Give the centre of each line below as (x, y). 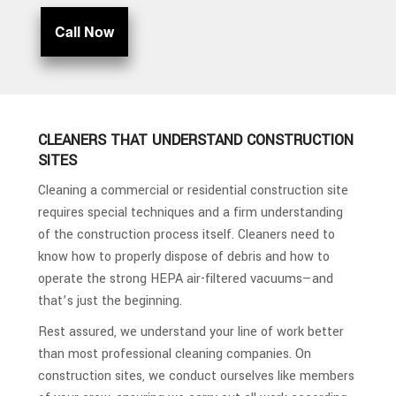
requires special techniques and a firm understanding (190, 212)
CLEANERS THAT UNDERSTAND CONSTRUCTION (195, 140)
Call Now (85, 32)
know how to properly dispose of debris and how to (183, 256)
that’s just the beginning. (110, 301)
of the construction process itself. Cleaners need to (186, 234)
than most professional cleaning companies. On (174, 354)
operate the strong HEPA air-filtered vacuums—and (185, 278)
